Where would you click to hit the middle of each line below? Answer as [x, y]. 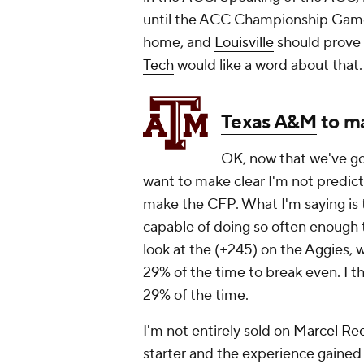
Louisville [244, 43]
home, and [179, 43]
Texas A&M [269, 123]
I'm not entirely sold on [218, 331]
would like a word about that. [268, 66]
